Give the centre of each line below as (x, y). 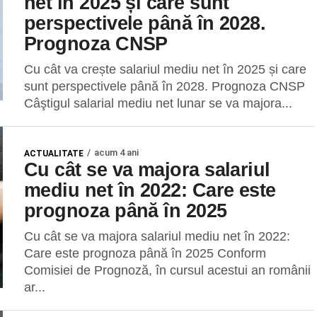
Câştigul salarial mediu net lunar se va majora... (158, 103)
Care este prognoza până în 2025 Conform (145, 253)
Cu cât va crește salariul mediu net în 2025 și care (165, 69)
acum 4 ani (116, 152)
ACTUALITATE (54, 154)
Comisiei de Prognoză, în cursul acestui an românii (167, 270)
